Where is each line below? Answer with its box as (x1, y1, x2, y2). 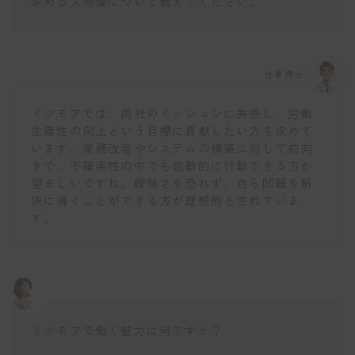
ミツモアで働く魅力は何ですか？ (31, 321, 223, 338)
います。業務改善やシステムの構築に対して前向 (31, 139, 314, 157)
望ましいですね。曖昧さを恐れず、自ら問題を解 (31, 174, 314, 192)
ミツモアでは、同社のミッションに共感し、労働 (31, 105, 314, 122)
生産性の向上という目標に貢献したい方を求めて (31, 122, 314, 139)
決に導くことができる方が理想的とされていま (31, 192, 301, 209)
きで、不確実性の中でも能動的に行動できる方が (31, 157, 314, 174)
